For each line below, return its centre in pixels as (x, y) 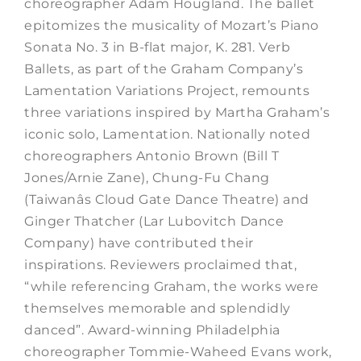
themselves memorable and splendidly (158, 308)
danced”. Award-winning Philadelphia (152, 330)
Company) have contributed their (139, 243)
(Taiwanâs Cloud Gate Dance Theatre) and (167, 199)
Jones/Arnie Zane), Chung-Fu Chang (147, 177)
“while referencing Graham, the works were (172, 286)
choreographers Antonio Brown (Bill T (151, 156)
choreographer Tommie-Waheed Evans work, (178, 351)
